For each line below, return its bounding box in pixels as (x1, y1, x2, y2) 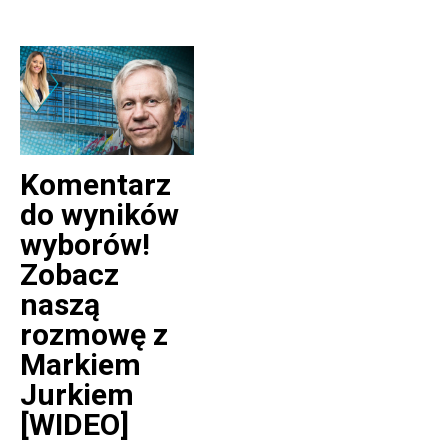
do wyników (20, 197, 179, 233)
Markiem (20, 347, 141, 383)
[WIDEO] (20, 407, 129, 443)
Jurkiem (20, 377, 134, 413)
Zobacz (20, 257, 119, 293)
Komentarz (20, 167, 171, 203)
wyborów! (20, 227, 150, 263)
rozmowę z (20, 317, 168, 353)
